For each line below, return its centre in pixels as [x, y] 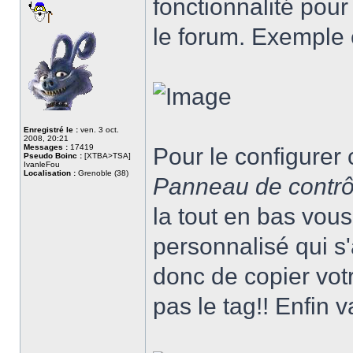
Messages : [46, 147]
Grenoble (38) [102, 173]
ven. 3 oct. [98, 130]
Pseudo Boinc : [53, 156]
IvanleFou [42, 164]
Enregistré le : [51, 130]
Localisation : [50, 173]
